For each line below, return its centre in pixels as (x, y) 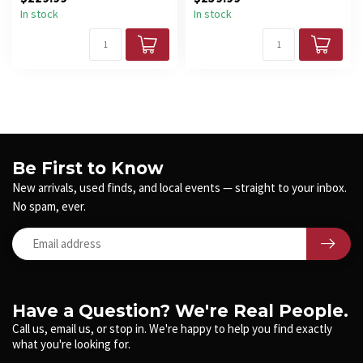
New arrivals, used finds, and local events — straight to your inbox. (179, 187)
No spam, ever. (49, 206)
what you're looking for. (71, 344)
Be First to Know (88, 168)
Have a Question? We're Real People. (180, 310)
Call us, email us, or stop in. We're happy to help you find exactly (172, 328)
